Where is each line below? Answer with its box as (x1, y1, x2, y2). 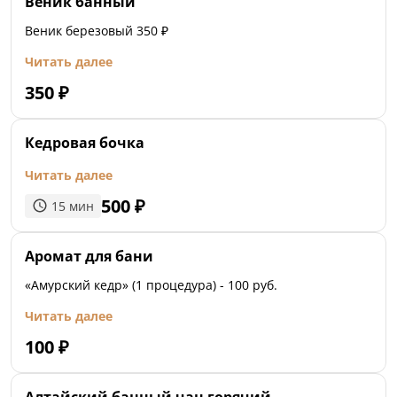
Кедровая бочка (25, 132, 144, 152)
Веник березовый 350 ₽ (25, 21, 168, 39)
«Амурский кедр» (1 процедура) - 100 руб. (25, 276, 277, 294)
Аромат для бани (25, 246, 153, 267)
